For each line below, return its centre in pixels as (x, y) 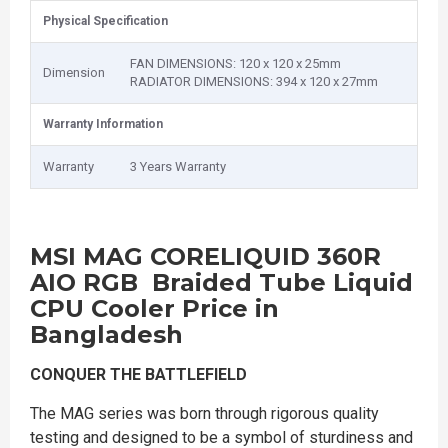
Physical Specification (105, 21)
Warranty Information (103, 124)
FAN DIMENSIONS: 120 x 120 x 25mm (235, 63)
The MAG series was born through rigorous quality (204, 413)
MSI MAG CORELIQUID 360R (205, 256)
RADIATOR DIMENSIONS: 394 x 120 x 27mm (254, 81)
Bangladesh (106, 334)
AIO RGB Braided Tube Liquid (221, 282)
